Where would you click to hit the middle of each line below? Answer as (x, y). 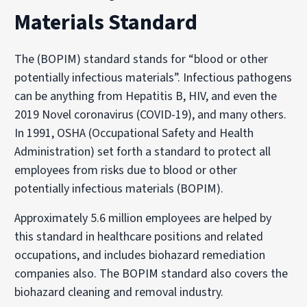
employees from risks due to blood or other (126, 170)
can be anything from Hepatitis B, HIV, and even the (146, 96)
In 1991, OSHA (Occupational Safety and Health (134, 133)
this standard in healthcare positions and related (139, 236)
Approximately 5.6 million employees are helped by (143, 218)
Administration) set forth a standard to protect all (143, 151)
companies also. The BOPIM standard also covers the (151, 273)
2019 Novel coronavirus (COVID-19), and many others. (151, 114)
